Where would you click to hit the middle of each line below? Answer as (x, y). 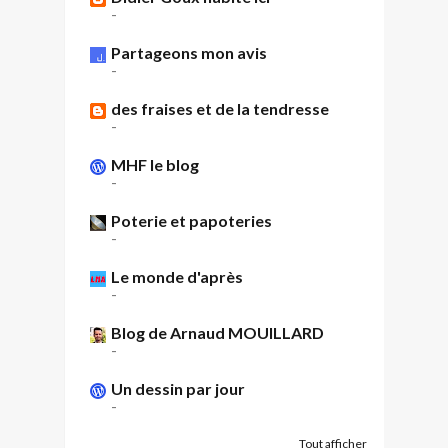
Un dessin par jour (178, 388)
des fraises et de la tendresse (220, 108)
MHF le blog (155, 164)
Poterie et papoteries (191, 220)
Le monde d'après (177, 276)
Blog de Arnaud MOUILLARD (217, 332)
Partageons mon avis (189, 52)
